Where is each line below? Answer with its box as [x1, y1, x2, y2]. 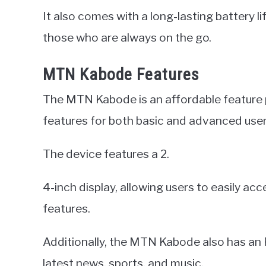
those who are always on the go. [43, 30, 211, 45]
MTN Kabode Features [43, 64, 199, 84]
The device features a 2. [43, 146, 169, 161]
